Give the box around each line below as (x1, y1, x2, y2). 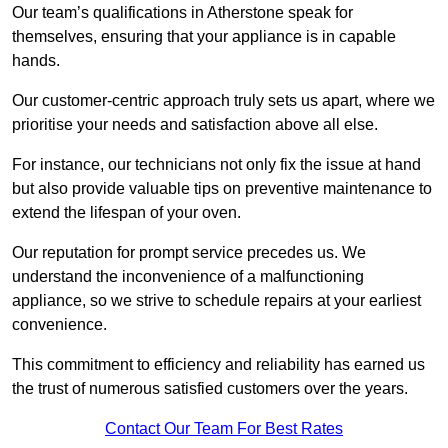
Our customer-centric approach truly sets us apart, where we (12, 92, 435, 110)
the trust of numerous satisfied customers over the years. (12, 380, 408, 398)
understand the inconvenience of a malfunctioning (12, 268, 364, 286)
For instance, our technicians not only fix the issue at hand (12, 156, 421, 174)
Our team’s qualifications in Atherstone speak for (12, 4, 353, 22)
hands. (12, 52, 60, 70)
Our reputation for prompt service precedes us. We (12, 244, 366, 262)
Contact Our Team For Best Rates (105, 420, 343, 438)
